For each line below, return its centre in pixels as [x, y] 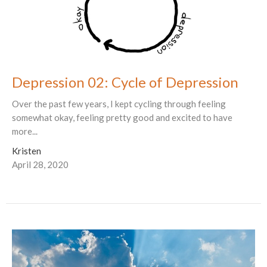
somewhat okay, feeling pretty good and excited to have [122, 118]
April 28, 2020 [40, 165]
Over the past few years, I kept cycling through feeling [119, 104]
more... [25, 131]
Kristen [27, 151]
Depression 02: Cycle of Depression [125, 82]
